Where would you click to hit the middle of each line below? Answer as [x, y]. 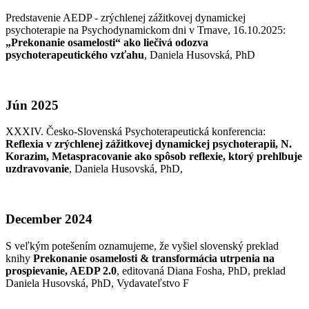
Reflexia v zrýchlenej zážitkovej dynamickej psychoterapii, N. [149, 144]
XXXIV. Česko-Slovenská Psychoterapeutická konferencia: [136, 132]
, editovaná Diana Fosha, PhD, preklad [201, 270]
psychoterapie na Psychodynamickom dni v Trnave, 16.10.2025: [146, 30]
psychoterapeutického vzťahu [75, 54]
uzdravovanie [37, 169]
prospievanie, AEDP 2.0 [61, 270]
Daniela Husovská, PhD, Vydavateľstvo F [97, 283]
